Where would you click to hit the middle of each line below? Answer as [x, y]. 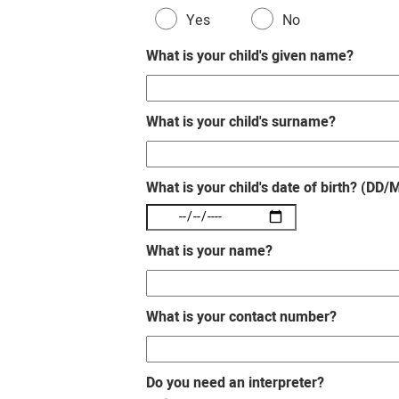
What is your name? [210, 251]
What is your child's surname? [241, 122]
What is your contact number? [242, 317]
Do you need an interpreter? [236, 383]
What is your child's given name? [250, 56]
